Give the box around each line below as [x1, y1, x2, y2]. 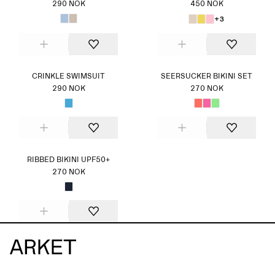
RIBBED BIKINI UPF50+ [27, 157, 110, 164]
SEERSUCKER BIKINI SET [161, 73, 252, 80]
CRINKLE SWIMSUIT [32, 73, 105, 80]
